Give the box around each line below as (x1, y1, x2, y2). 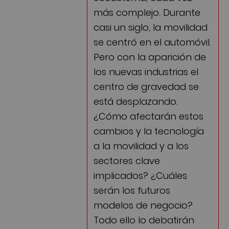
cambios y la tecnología (94, 123, 204, 136)
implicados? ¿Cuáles (94, 168, 187, 181)
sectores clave (94, 153, 160, 166)
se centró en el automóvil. (94, 34, 211, 48)
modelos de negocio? (94, 197, 193, 211)
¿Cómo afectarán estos (94, 108, 203, 122)
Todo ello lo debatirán (94, 212, 194, 225)
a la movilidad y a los (94, 138, 189, 151)
